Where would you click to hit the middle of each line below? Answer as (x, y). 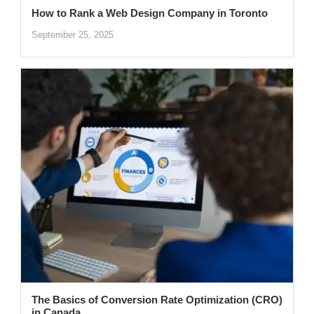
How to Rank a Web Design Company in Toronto (149, 13)
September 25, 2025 (72, 34)
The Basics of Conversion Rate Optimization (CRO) (157, 299)
